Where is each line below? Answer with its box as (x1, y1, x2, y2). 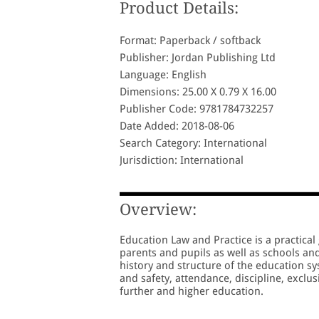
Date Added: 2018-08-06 (120, 120, 234, 133)
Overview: (120, 201, 197, 219)
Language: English (120, 68, 206, 82)
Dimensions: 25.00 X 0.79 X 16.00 (120, 85, 276, 99)
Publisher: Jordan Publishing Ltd (120, 51, 276, 65)
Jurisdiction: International (120, 154, 244, 167)
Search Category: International (120, 137, 267, 150)
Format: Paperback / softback (120, 34, 261, 48)
